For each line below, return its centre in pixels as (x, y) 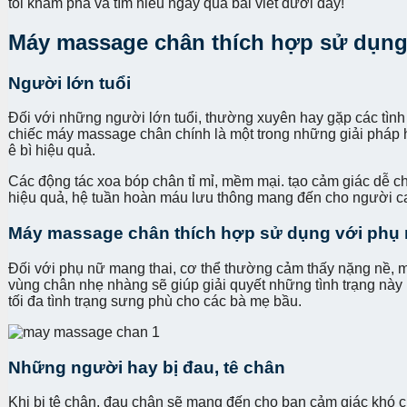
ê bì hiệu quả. (54, 151)
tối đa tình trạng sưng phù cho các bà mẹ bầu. (157, 301)
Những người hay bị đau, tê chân (149, 367)
